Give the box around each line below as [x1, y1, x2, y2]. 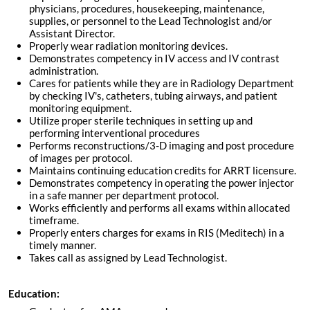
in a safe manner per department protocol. [29, 189, 219, 202]
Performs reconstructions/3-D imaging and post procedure [29, 139, 294, 152]
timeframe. [29, 214, 79, 227]
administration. [29, 64, 98, 77]
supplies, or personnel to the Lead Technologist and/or [29, 15, 272, 28]
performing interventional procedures [29, 127, 200, 140]
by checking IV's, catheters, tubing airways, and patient [29, 89, 277, 102]
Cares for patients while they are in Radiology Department [29, 77, 294, 90]
